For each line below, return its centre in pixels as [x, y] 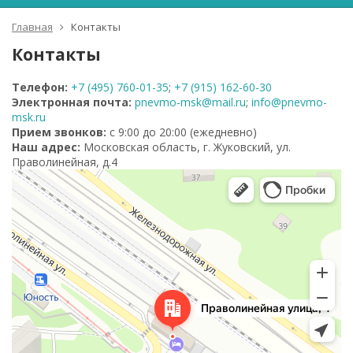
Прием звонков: [59, 132]
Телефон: [40, 87]
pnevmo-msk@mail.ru [190, 102]
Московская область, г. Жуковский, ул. [186, 147]
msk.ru [29, 117]
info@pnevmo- [289, 102]
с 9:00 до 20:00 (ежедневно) [182, 132]
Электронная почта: [72, 102]
